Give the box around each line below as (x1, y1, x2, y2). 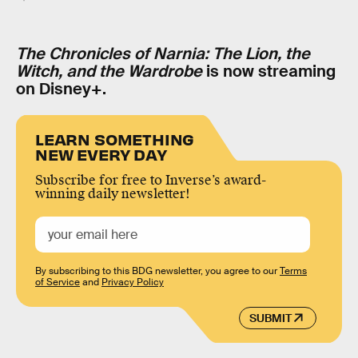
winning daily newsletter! (35, 185, 190, 202)
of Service (35, 275, 80, 288)
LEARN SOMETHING (35, 128, 195, 149)
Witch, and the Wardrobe (16, 61, 202, 82)
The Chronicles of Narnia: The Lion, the (16, 43, 310, 65)
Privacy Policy (101, 275, 164, 288)
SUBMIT (249, 311, 292, 326)
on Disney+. (16, 78, 106, 100)
